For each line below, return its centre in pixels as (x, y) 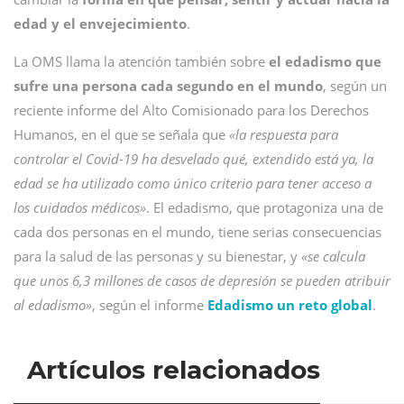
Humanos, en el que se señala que (121, 134)
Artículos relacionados (174, 369)
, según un (355, 86)
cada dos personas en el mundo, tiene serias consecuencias (197, 232)
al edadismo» (53, 305)
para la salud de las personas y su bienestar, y (157, 256)
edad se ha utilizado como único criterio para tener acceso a (193, 183)
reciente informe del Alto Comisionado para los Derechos (191, 110)
